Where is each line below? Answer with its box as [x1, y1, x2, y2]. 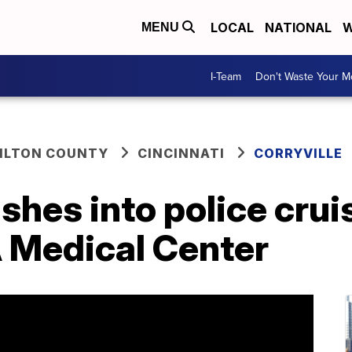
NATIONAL [265, 20, 332, 35]
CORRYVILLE [254, 145, 343, 161]
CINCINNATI [137, 145, 225, 161]
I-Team [211, 68, 241, 84]
